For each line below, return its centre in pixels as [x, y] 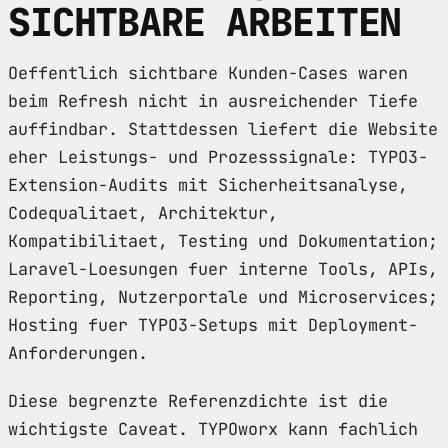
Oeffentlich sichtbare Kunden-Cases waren [208, 72]
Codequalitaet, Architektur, [143, 212]
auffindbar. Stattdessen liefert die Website [223, 128]
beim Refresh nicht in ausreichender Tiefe [213, 100]
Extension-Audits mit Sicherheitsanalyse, [208, 184]
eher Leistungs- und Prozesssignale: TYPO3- [218, 156]
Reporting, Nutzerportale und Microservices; [223, 296]
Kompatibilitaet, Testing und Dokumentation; [223, 240]
